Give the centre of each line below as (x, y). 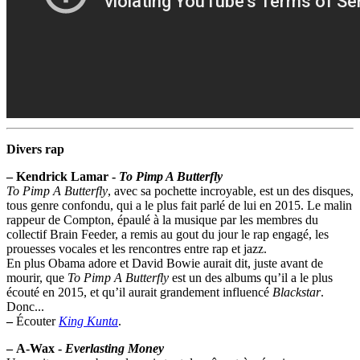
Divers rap (35, 149)
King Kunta (88, 321)
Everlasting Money (115, 348)
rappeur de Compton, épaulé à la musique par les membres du (162, 219)
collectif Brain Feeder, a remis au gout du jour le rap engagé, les (168, 234)
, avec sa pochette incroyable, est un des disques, (231, 190)
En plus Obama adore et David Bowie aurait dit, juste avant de (165, 263)
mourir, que (37, 277)
